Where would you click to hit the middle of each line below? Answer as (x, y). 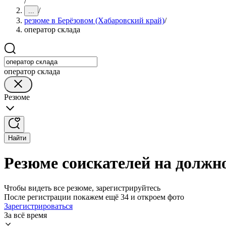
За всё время (25, 215)
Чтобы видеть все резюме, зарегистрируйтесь (82, 188)
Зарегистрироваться (38, 206)
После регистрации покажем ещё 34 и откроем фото (94, 197)
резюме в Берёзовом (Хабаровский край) (94, 20)
